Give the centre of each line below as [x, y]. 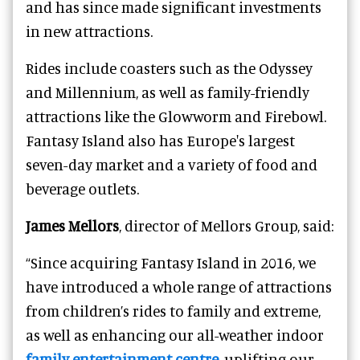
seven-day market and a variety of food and [172, 164]
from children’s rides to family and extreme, [173, 310]
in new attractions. [89, 31]
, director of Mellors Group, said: [226, 225]
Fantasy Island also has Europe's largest [160, 140]
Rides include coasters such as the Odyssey [169, 67]
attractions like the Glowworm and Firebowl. [176, 116]
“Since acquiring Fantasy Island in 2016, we [171, 262]
